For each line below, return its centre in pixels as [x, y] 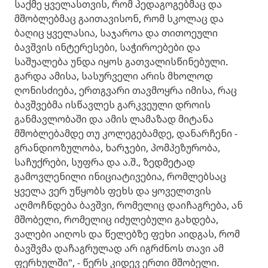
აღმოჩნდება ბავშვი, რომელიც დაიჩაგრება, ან [129, 205]
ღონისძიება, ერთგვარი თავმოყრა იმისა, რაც [126, 90]
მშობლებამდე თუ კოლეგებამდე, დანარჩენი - [126, 133]
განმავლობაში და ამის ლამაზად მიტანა [114, 119]
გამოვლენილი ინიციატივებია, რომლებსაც [120, 176]
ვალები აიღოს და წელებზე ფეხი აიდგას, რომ [127, 234]
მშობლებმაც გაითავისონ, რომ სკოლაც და [119, 19]
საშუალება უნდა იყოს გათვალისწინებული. [121, 62]
